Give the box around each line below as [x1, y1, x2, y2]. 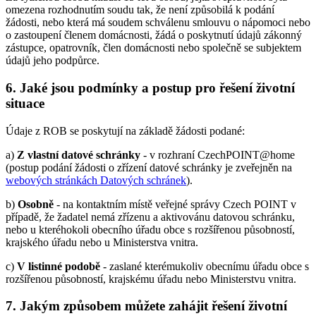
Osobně [18, 197, 54, 210]
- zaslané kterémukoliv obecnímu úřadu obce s [100, 260, 309, 272]
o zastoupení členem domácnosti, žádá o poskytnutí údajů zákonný [6, 29, 302, 42]
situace [6, 95, 44, 111]
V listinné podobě [17, 260, 100, 272]
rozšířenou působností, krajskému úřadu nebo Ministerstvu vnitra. [6, 272, 296, 285]
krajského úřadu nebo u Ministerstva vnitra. [6, 236, 198, 248]
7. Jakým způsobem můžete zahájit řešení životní [6, 298, 287, 314]
